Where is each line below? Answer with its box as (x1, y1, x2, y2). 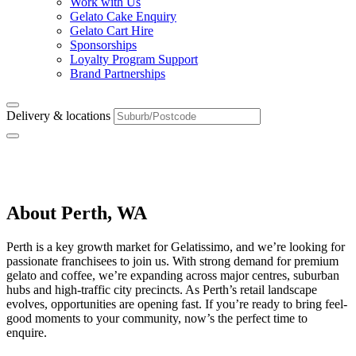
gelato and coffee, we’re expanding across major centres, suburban (6, 268, 339, 282)
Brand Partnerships (70, 67, 165, 80)
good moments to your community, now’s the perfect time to (6, 311, 308, 325)
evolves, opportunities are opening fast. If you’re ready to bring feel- (6, 296, 347, 311)
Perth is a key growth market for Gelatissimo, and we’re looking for (6, 239, 345, 253)
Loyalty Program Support (70, 52, 198, 66)
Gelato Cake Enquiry (70, 10, 176, 23)
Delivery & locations (6, 109, 110, 122)
